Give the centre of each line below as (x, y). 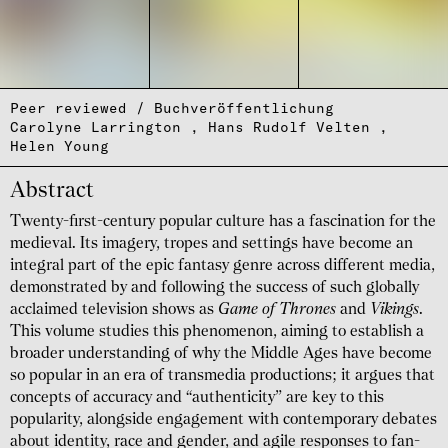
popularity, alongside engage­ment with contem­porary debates (223, 420)
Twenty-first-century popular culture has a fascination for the (223, 222)
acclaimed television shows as (112, 310)
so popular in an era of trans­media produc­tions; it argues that (222, 376)
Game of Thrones (275, 310)
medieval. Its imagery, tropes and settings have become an (211, 244)
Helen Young (59, 145)
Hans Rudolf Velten (289, 126)
